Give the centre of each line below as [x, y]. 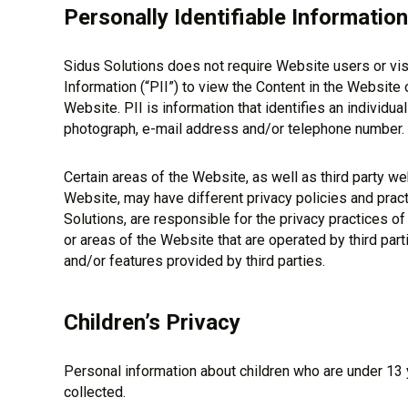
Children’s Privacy [152, 322]
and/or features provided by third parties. [194, 261]
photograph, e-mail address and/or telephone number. [234, 129]
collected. [94, 392]
